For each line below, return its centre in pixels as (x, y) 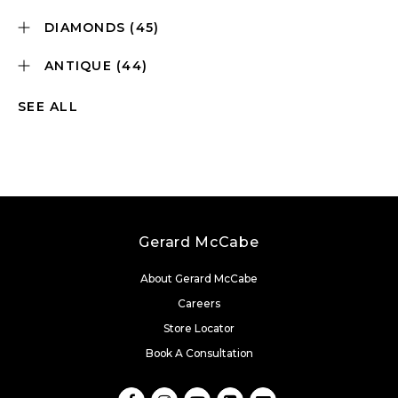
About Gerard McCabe (199, 279)
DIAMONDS (88, 28)
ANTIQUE (80, 66)
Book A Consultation (199, 353)
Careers (199, 303)
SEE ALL (48, 107)
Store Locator (199, 328)
